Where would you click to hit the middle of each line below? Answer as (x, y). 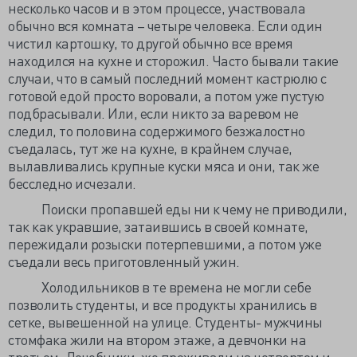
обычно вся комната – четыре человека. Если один (165, 25)
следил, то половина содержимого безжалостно (157, 130)
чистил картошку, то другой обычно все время (151, 43)
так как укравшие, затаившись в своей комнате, (158, 226)
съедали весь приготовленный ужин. (124, 261)
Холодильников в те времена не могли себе (159, 286)
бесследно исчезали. (72, 183)
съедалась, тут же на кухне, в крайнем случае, (150, 148)
